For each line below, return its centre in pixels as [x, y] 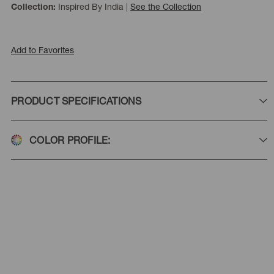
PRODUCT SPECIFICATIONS [76, 101]
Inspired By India [91, 6]
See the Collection [166, 6]
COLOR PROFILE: [70, 140]
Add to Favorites [43, 50]
